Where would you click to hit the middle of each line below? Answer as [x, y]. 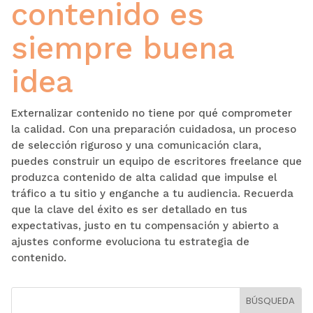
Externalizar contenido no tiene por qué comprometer [151, 113]
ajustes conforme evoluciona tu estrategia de [130, 241]
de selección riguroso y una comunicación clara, [136, 145]
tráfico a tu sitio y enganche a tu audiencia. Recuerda [152, 193]
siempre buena [122, 48]
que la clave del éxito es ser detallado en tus [129, 209]
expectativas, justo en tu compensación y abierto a [145, 225]
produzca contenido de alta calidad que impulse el [144, 177]
